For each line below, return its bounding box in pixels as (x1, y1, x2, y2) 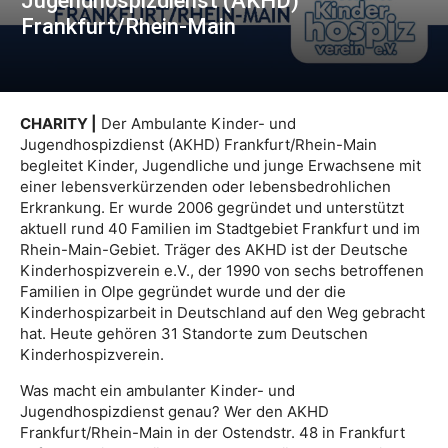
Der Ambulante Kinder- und (97, 114, 296, 134)
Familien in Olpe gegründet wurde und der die (20, 282, 346, 302)
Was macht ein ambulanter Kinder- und (20, 381, 295, 401)
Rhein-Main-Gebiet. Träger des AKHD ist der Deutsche (20, 240, 408, 260)
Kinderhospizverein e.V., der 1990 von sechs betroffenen (20, 261, 424, 281)
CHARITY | (20, 114, 97, 134)
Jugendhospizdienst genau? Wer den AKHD (20, 402, 329, 422)
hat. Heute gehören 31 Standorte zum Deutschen (20, 324, 368, 344)
